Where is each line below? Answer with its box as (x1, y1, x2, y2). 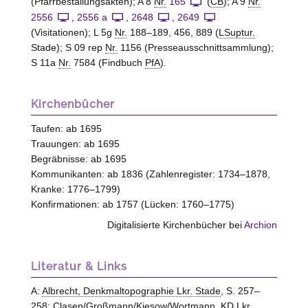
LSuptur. (218, 27, 255, 38)
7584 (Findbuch (70, 57, 145, 69)
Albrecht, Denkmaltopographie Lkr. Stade (41, 285, 221, 296)
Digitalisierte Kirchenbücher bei (107, 219, 245, 230)
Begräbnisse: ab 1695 (30, 153, 126, 165)
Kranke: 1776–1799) (30, 184, 120, 195)
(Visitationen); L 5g (30, 27, 115, 38)
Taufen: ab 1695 (30, 123, 102, 135)
